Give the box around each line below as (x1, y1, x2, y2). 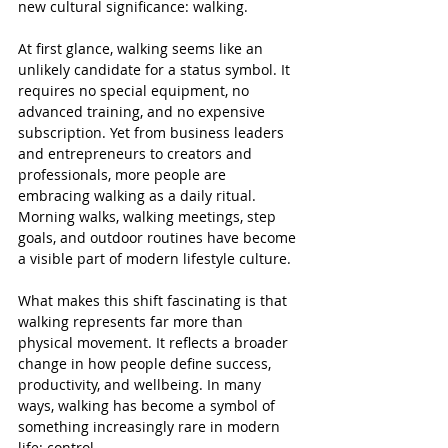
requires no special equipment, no (18, 80, 253, 100)
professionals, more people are (18, 164, 230, 184)
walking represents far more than (18, 311, 247, 331)
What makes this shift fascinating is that (18, 290, 291, 310)
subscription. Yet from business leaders (18, 122, 288, 142)
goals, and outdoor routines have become (18, 227, 300, 247)
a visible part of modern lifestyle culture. (18, 248, 291, 268)
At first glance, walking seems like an (18, 38, 267, 58)
